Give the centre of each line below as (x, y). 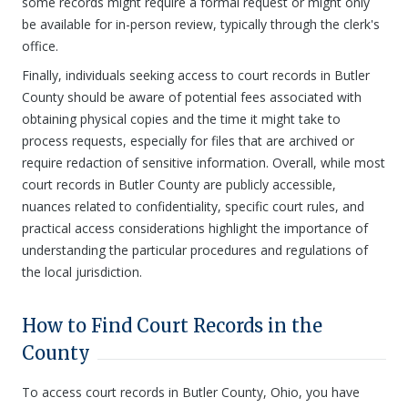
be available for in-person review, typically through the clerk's (201, 24)
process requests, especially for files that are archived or (188, 141)
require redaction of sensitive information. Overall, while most (204, 163)
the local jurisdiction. (82, 272)
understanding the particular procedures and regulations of (195, 250)
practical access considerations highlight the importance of (195, 228)
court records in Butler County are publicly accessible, (179, 184)
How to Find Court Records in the (172, 326)
